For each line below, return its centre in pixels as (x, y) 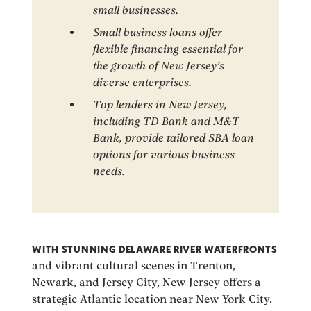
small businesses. (136, 10)
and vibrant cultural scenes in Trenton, (134, 265)
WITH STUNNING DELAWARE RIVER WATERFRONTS (155, 249)
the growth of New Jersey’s (159, 65)
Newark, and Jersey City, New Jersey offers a (147, 282)
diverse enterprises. (143, 82)
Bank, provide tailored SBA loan (174, 137)
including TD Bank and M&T (167, 121)
